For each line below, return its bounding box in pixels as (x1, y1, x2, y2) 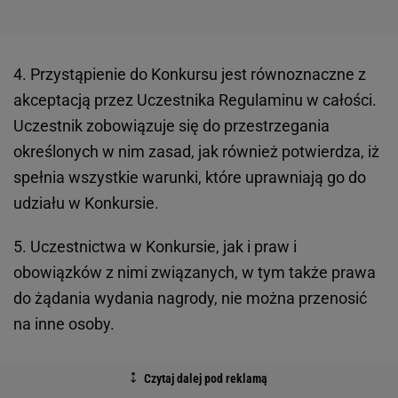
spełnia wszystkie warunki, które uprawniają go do (13, 167, 366, 187)
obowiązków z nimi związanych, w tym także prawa (13, 262, 376, 282)
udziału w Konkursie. (13, 193, 159, 212)
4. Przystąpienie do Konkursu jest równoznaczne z (13, 64, 366, 84)
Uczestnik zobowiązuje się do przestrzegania (13, 115, 330, 135)
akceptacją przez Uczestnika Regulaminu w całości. (13, 90, 377, 109)
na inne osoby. (13, 314, 115, 333)
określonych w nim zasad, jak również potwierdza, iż (13, 141, 379, 161)
